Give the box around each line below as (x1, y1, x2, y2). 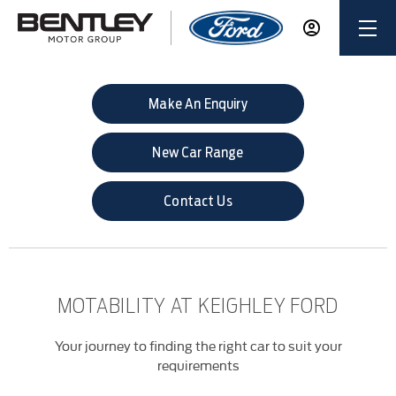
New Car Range (152, 144, 244, 162)
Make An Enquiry (148, 95, 247, 113)
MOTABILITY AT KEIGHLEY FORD (57, 293, 339, 318)
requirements (156, 354, 240, 374)
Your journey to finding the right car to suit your (54, 335, 342, 354)
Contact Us (164, 193, 232, 210)
